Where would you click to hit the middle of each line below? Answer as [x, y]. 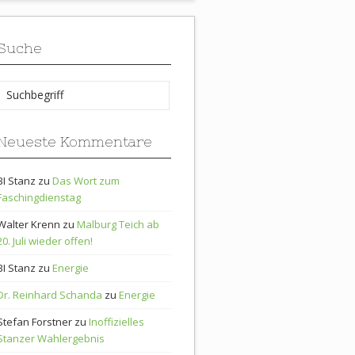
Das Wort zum [86, 180]
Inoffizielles [116, 321]
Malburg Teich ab [118, 224]
